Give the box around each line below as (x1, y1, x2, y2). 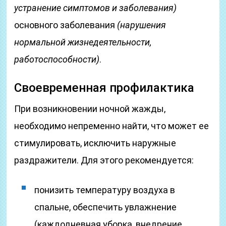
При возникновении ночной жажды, (14, 103, 166, 114)
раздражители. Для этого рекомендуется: (14, 155, 194, 165)
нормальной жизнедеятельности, (14, 37, 152, 47)
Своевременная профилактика (14, 81, 195, 95)
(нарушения (117, 20, 166, 30)
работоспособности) (14, 54, 100, 65)
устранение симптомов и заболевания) (14, 3, 177, 13)
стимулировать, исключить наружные (14, 138, 177, 148)
